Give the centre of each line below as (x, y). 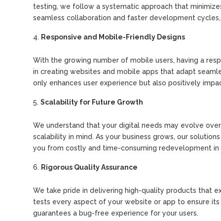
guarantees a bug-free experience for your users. (116, 213)
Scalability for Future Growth (92, 102)
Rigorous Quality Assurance (90, 167)
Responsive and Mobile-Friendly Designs (113, 37)
